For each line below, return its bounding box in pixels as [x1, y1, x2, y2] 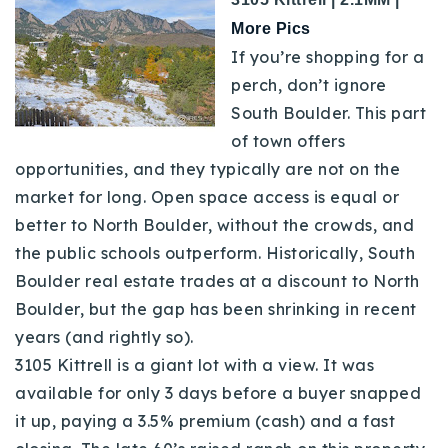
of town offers [231, 130, 345, 151]
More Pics [231, 19, 311, 37]
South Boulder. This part [231, 102, 426, 123]
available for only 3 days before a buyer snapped [15, 382, 421, 403]
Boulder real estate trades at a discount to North [15, 270, 420, 291]
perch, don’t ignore [231, 74, 387, 95]
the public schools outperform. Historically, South [15, 242, 415, 263]
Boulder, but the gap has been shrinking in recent [15, 298, 417, 319]
